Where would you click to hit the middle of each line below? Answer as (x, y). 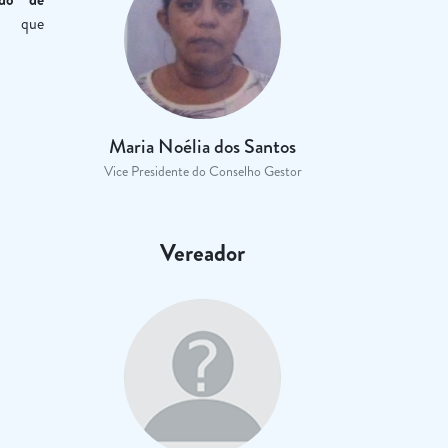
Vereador (203, 253)
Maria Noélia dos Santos (203, 146)
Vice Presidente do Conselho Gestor (202, 171)
